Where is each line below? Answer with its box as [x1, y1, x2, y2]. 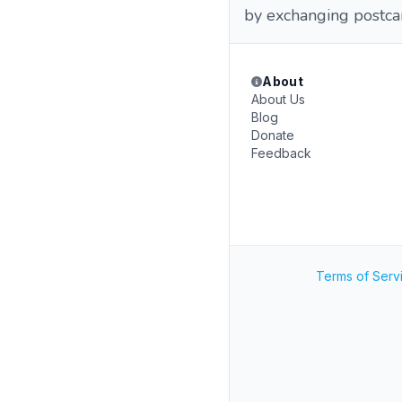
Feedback [251, 145, 311, 161]
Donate [251, 127, 294, 143]
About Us [251, 92, 305, 107]
